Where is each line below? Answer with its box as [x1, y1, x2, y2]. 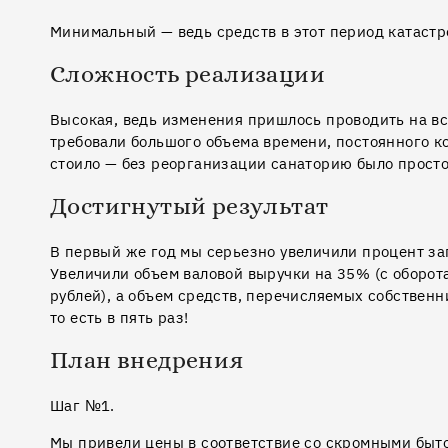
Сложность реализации [50, 63, 325, 88]
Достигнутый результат [50, 195, 329, 220]
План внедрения [50, 349, 244, 374]
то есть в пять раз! [50, 306, 189, 328]
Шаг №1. [50, 394, 115, 416]
